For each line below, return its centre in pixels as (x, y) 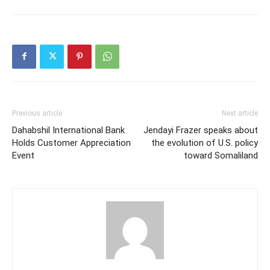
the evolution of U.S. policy (205, 143)
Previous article (37, 113)
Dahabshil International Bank (68, 130)
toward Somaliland (221, 155)
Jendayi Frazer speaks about (201, 130)
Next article (240, 113)
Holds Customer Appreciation (71, 143)
